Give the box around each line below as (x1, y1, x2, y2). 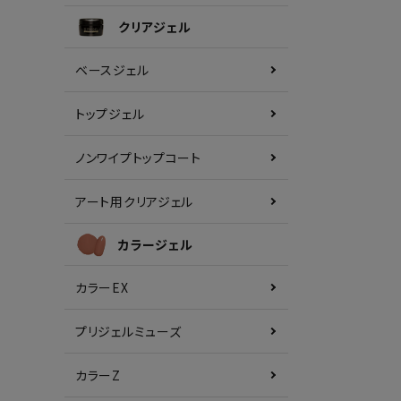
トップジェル (75, 105, 145, 123)
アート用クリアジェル (75, 192, 193, 210)
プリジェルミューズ (75, 322, 182, 340)
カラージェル (118, 235, 193, 253)
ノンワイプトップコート (75, 149, 201, 166)
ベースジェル (75, 61, 149, 79)
